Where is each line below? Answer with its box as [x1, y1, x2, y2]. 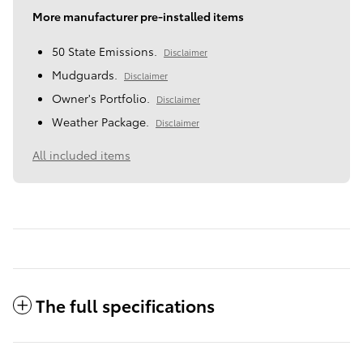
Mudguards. [52, 66, 117, 83]
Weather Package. [52, 113, 149, 130]
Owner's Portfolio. [52, 90, 150, 107]
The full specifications [36, 293, 215, 318]
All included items [32, 147, 130, 164]
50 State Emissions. [52, 43, 157, 60]
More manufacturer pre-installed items [32, 8, 244, 25]
